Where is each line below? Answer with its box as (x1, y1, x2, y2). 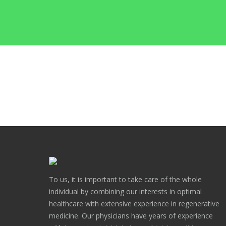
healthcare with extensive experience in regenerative (49, 199, 219, 208)
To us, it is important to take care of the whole (49, 175, 202, 184)
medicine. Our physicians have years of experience (49, 211, 213, 220)
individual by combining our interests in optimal (49, 187, 202, 196)
